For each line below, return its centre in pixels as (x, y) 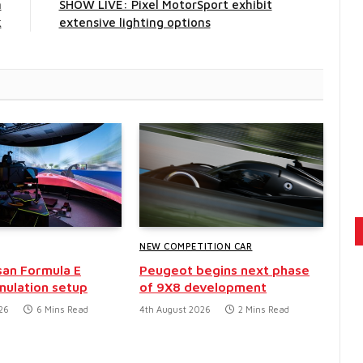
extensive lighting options (135, 23)
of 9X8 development (203, 286)
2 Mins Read (264, 309)
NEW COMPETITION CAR (196, 246)
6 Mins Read (62, 309)
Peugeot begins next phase (224, 269)
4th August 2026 (175, 309)
